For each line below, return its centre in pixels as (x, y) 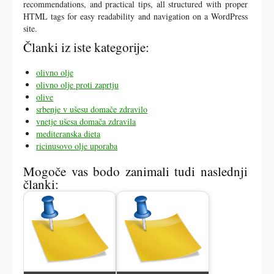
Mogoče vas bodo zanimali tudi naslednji (135, 171)
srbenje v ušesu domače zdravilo (92, 109)
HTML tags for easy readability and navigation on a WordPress (135, 16)
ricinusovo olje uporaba (77, 146)
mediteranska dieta (68, 133)
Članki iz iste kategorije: (87, 47)
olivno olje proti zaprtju (78, 84)
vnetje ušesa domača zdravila (86, 121)
